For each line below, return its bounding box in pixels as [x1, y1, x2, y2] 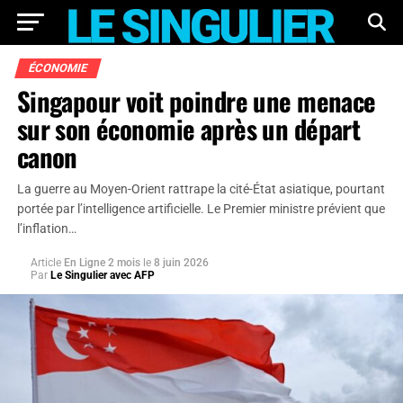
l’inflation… [16, 221, 76, 237]
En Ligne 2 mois [63, 256, 143, 269]
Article [30, 256, 61, 269]
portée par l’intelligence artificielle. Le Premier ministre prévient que [16, 201, 385, 217]
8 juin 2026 [153, 256, 209, 269]
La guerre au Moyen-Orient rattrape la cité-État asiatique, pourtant [16, 182, 385, 197]
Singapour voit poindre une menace [16, 82, 376, 120]
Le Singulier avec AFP [49, 269, 155, 282]
